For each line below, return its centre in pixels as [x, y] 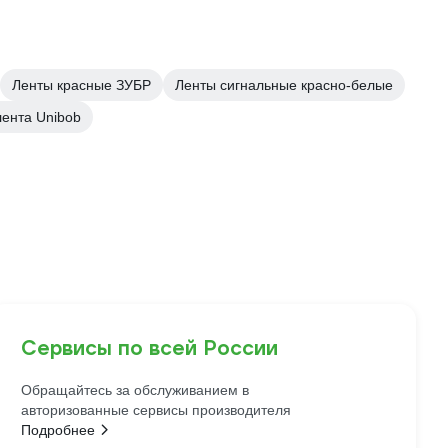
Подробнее [58, 430]
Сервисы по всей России [150, 348]
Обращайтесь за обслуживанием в [135, 390]
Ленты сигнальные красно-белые [284, 85]
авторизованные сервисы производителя [156, 410]
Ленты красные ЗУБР [81, 85]
